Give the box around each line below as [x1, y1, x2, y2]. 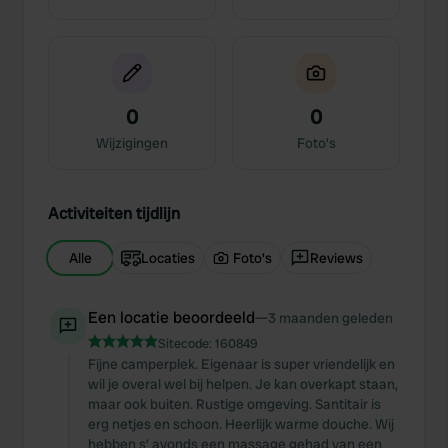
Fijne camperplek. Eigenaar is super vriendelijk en [88, 355, 395, 373]
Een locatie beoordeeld [88, 307, 255, 328]
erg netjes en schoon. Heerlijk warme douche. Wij [88, 415, 394, 433]
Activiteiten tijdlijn [48, 203, 180, 224]
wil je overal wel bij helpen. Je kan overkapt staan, [88, 375, 398, 393]
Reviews [310, 249, 363, 267]
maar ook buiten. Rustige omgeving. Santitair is [88, 395, 381, 413]
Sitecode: [158, 335, 215, 352]
